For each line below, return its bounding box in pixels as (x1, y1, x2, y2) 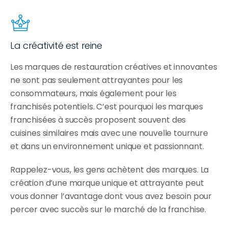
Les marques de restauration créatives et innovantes (10, 61, 217, 73)
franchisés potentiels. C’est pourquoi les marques (10, 101, 204, 113)
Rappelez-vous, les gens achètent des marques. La (10, 164, 209, 176)
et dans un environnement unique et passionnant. (10, 140, 204, 153)
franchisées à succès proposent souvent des (10, 114, 186, 126)
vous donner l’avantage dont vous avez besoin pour (10, 190, 212, 203)
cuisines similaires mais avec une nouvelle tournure (10, 127, 208, 139)
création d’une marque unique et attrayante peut (10, 177, 204, 189)
